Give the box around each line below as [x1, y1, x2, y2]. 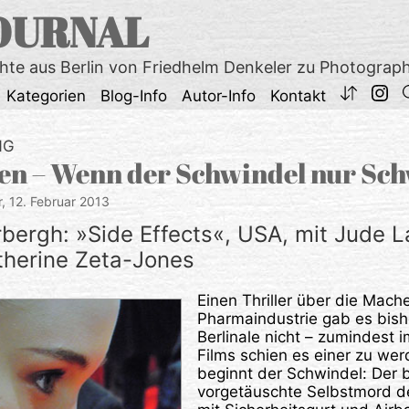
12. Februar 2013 [9, 194, 110, 209]
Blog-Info [100, 87, 167, 105]
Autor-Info [182, 87, 256, 105]
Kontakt [270, 87, 326, 105]
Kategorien [6, 87, 86, 105]
